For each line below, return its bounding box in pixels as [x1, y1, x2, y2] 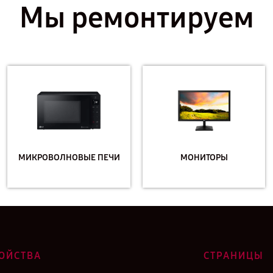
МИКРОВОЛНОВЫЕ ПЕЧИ [18, 152, 120, 163]
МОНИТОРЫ [180, 152, 228, 163]
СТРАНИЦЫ [204, 250, 264, 261]
